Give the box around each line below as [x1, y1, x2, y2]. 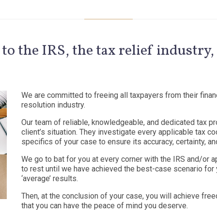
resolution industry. [21, 100, 85, 109]
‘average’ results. [21, 173, 80, 183]
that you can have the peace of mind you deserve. [21, 201, 188, 210]
